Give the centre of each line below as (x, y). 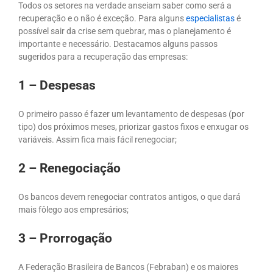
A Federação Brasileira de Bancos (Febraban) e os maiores (128, 267)
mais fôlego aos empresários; (73, 209)
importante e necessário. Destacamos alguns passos (118, 44)
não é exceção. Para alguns (132, 18)
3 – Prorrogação (65, 238)
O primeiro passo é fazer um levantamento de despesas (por (131, 114)
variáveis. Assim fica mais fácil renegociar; (98, 139)
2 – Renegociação (69, 168)
